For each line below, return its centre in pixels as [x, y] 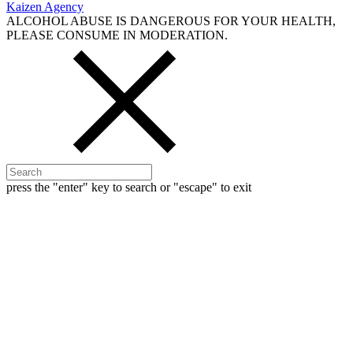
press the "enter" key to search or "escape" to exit [129, 187]
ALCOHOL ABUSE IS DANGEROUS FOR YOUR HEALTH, [171, 20]
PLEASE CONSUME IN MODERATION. [117, 35]
